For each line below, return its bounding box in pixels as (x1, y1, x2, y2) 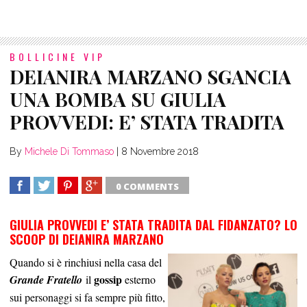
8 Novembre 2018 (121, 146, 199, 158)
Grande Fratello (10, 272, 82, 288)
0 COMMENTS (116, 180, 179, 193)
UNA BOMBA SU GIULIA (10, 86, 226, 112)
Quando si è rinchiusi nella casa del (10, 255, 162, 270)
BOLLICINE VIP (10, 49, 106, 64)
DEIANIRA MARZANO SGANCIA (10, 64, 291, 90)
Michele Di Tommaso (25, 146, 114, 158)
